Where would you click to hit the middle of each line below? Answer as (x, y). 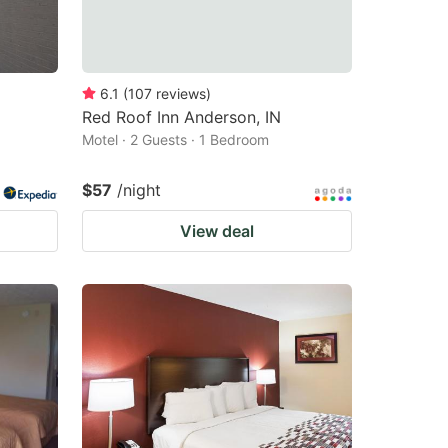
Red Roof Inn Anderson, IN (181, 116)
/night (139, 189)
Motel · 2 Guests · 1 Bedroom (175, 139)
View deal (217, 230)
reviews (181, 93)
